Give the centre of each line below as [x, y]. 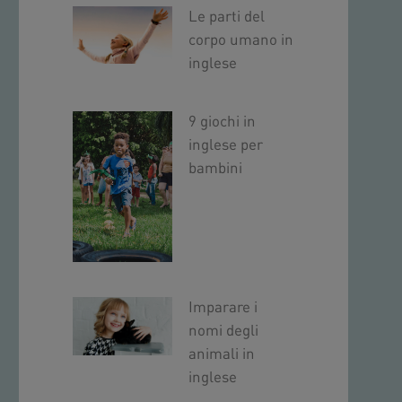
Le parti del [226, 17]
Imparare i [223, 308]
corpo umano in [240, 40]
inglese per [225, 145]
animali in [221, 354]
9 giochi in [222, 122]
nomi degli [223, 331]
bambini [215, 169]
